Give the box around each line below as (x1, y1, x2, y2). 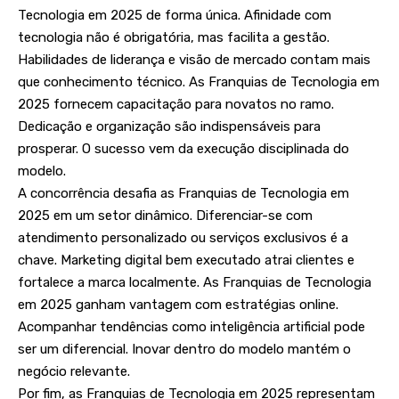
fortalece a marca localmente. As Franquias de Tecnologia (18, 274, 371, 291)
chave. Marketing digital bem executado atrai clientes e (18, 252, 354, 269)
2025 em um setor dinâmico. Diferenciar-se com (18, 208, 313, 224)
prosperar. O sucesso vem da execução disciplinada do (18, 141, 349, 158)
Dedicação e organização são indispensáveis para (18, 118, 321, 135)
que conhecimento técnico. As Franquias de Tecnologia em (18, 74, 379, 91)
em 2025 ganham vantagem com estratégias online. (18, 297, 338, 313)
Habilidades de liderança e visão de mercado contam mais (18, 52, 370, 69)
